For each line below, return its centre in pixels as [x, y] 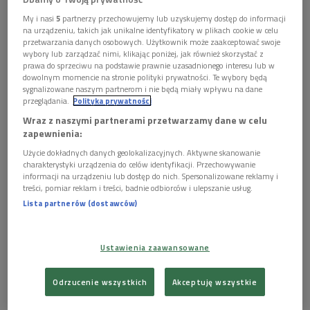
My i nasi [40, 18]
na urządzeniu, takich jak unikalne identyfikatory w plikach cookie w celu [151, 30]
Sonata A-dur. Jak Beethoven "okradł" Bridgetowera [146, 230]
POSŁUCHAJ [41, 272]
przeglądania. [46, 100]
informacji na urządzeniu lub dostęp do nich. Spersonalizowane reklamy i [151, 176]
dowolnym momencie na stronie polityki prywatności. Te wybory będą [145, 77]
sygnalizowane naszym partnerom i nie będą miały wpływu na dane [143, 89]
